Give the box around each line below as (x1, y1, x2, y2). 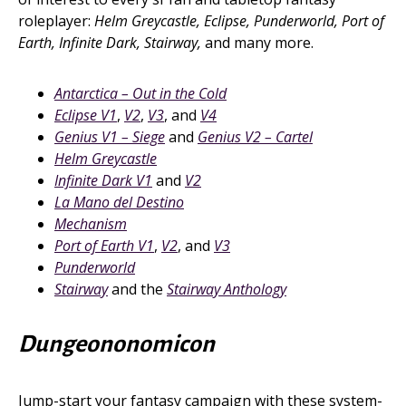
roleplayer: (18, 11, 94, 31)
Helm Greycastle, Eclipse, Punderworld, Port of (94, 11, 384, 31)
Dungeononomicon (18, 332, 215, 357)
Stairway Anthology (167, 279, 286, 299)
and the (108, 279, 167, 299)
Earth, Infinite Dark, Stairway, (18, 33, 201, 53)
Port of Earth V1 (54, 236, 154, 256)
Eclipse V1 (54, 105, 117, 125)
